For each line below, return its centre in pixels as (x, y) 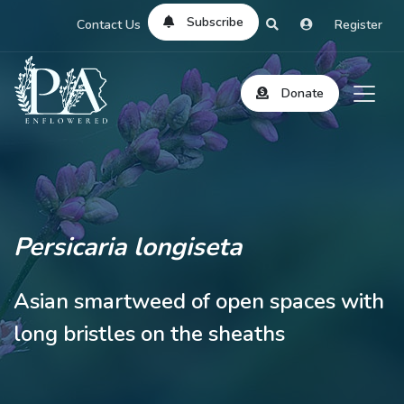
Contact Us (108, 25)
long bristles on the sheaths (149, 334)
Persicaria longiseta (128, 247)
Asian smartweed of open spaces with (199, 301)
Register (358, 25)
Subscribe (215, 22)
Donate (303, 94)
